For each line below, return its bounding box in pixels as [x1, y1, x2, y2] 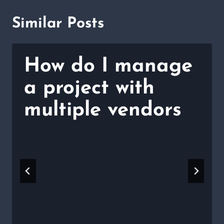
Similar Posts [12, 15, 104, 31]
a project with [24, 78, 154, 98]
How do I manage [24, 56, 192, 76]
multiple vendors [24, 100, 181, 120]
